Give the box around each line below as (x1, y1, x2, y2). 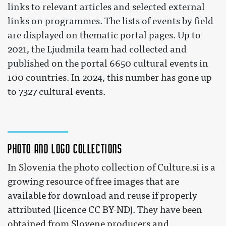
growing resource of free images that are (8, 176, 179, 187)
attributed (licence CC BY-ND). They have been (8, 204, 202, 215)
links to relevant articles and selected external (8, 1, 205, 13)
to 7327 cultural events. (8, 86, 105, 97)
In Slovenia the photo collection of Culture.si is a (8, 161, 215, 173)
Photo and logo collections (8, 142, 123, 155)
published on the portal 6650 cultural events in (8, 58, 208, 69)
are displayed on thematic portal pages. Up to (8, 29, 201, 41)
